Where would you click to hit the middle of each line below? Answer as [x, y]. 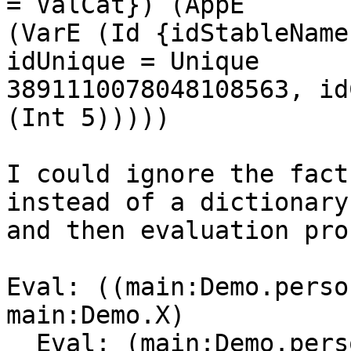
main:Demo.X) [96, 315]
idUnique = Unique [133, 62]
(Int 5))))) [88, 118]
